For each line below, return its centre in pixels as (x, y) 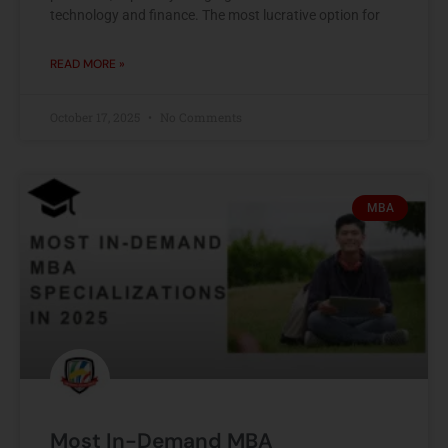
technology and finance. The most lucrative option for (215, 14)
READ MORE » (87, 63)
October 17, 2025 (96, 116)
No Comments (199, 116)
